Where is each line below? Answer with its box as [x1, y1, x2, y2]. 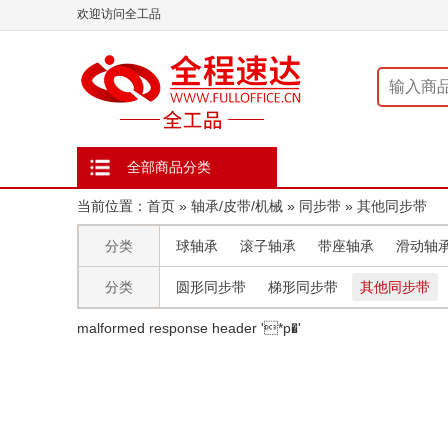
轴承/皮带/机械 [191, 198, 283, 214]
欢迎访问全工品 [77, 7, 161, 21]
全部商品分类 [127, 159, 211, 175]
